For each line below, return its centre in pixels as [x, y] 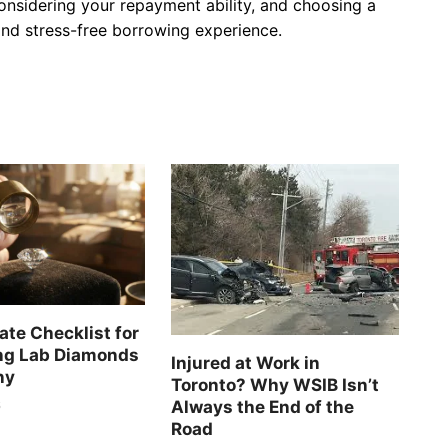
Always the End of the [263, 406]
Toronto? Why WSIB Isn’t [275, 384]
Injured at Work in [246, 362]
